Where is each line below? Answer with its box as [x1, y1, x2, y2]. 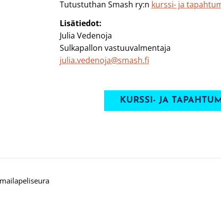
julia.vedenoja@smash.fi [59, 55, 149, 66]
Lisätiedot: [59, 18, 102, 29]
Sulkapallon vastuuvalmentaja [59, 42, 171, 53]
